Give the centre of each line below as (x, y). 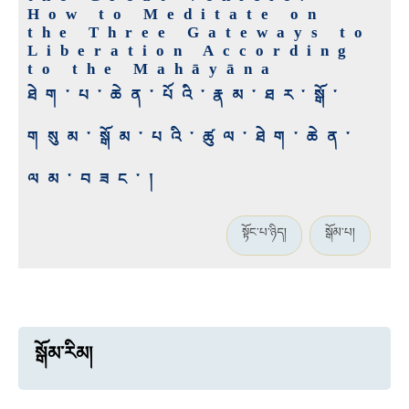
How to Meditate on (176, 15)
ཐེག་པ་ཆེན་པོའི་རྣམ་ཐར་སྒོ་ (187, 96)
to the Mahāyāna (153, 69)
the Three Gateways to (199, 33)
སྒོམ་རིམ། (64, 354)
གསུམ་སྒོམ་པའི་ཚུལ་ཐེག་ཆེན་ (193, 138)
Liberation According (191, 51)
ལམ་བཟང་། (94, 180)
